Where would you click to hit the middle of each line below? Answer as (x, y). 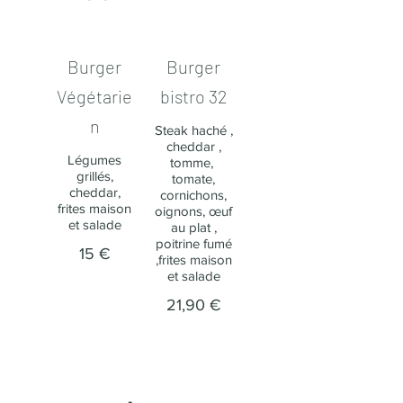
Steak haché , (193, 130)
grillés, (94, 176)
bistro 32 (193, 96)
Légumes (94, 160)
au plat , (193, 227)
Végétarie (94, 96)
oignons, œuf (193, 211)
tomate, (193, 179)
